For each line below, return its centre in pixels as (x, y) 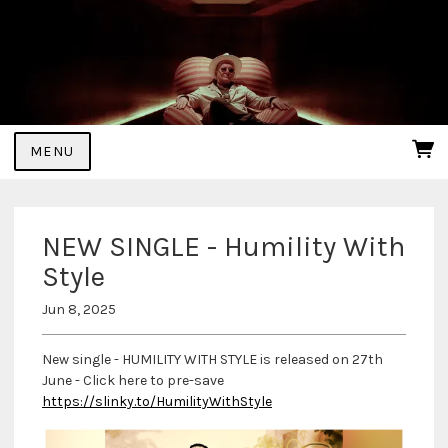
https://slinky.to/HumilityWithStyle (157, 401)
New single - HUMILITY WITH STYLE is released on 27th (212, 359)
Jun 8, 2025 (79, 309)
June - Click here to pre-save (133, 380)
